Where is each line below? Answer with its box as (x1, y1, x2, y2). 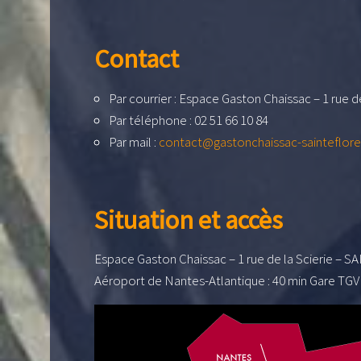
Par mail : (109, 132, 159, 151)
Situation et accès (94, 203, 283, 236)
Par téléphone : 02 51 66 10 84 (109, 110, 268, 129)
